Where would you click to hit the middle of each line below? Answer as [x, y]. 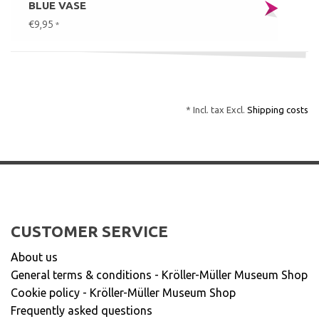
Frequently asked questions [82, 311]
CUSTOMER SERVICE [89, 231]
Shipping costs [278, 110]
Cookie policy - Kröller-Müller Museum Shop [123, 293]
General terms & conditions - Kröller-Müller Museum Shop [159, 275]
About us [34, 257]
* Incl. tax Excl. [216, 110]
